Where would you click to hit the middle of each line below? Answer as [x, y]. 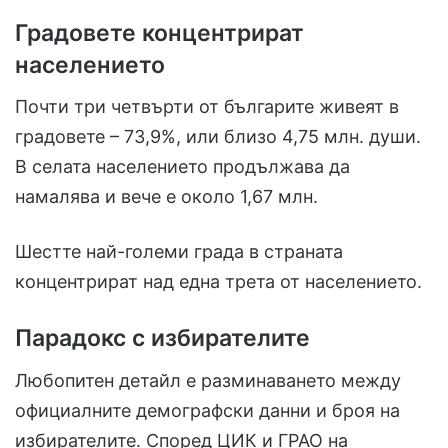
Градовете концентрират [159, 32]
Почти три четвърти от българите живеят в [207, 107]
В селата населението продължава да [182, 167]
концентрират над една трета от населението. [218, 282]
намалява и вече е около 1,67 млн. [166, 197]
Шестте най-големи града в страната [179, 252]
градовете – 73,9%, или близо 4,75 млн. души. [218, 137]
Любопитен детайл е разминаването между [208, 380]
